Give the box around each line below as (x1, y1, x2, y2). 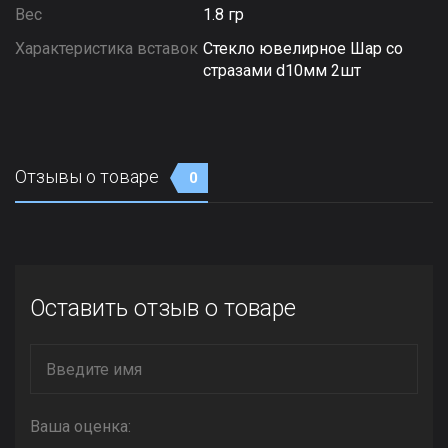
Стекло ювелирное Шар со (203, 39, 404, 58)
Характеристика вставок (15, 39, 198, 58)
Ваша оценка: (30, 417, 131, 436)
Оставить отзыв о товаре (30, 295, 296, 322)
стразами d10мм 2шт (203, 61, 362, 80)
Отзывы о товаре (15, 166, 163, 187)
